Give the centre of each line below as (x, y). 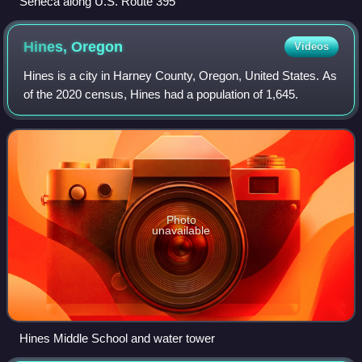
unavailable (181, 231)
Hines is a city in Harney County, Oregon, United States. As (181, 76)
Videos (311, 47)
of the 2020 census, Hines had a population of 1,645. (161, 95)
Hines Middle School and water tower (117, 339)
